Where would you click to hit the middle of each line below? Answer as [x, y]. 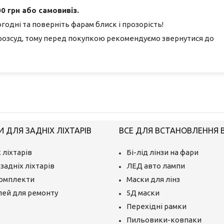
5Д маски [143, 192]
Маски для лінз [153, 179]
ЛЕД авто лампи [155, 165]
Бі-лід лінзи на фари [162, 152]
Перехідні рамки [156, 206]
